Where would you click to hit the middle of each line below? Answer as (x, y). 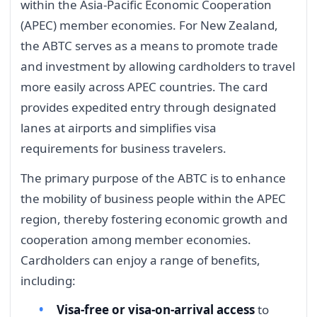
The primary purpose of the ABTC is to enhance (153, 178)
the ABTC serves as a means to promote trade (149, 46)
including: (48, 280)
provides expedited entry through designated (148, 108)
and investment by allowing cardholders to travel (158, 67)
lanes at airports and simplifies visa (119, 128)
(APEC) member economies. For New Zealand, (149, 25)
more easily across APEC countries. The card (144, 87)
